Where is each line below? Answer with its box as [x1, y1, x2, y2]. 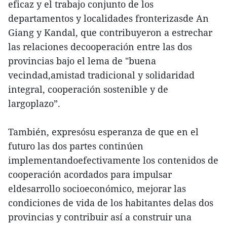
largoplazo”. [8, 97, 60, 109]
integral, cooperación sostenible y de [8, 83, 168, 95]
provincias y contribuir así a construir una [8, 210, 192, 223]
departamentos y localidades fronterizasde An [8, 12, 209, 24]
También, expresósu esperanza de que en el [8, 125, 199, 138]
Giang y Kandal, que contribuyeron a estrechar [8, 26, 212, 39]
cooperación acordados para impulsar [8, 168, 172, 180]
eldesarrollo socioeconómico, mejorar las [8, 182, 186, 195]
